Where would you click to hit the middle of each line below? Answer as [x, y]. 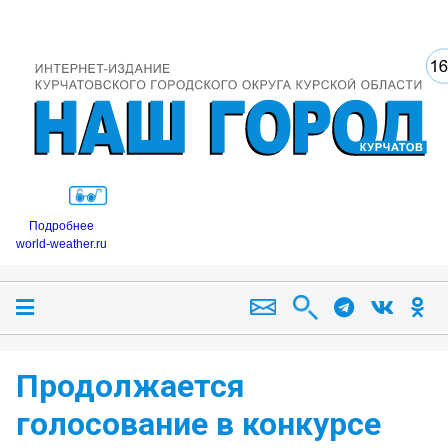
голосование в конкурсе [198, 423]
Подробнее [61, 225]
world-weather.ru [61, 243]
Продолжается [130, 385]
